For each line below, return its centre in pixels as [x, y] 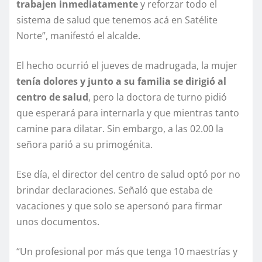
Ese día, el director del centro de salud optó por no [128, 175]
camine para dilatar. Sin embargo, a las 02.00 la [120, 129]
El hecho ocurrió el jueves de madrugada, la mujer [127, 66]
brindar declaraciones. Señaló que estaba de [115, 190]
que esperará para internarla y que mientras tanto [128, 113]
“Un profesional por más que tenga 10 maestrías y [127, 252]
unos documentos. [58, 222]
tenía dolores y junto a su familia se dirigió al [121, 82]
